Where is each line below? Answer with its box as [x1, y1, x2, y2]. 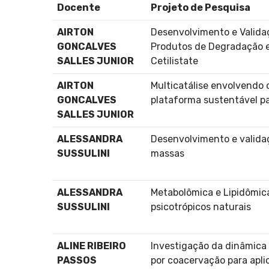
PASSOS [57, 254, 97, 266]
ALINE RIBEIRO [57, 240, 126, 252]
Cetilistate [151, 55, 198, 67]
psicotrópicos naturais [151, 201, 251, 213]
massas [151, 147, 184, 159]
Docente [57, 1, 100, 13]
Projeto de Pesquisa [151, 1, 250, 13]
